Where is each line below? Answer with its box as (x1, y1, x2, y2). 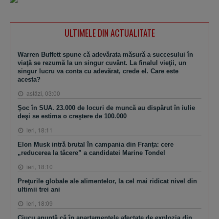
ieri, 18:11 (25, 125, 53, 134)
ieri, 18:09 (25, 198, 53, 207)
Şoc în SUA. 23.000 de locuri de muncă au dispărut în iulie (18, 104, 195, 111)
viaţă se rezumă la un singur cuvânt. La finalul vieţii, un (18, 59, 186, 66)
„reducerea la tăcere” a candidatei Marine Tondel (18, 149, 165, 156)
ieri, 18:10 (25, 162, 53, 171)
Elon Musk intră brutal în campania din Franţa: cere (18, 140, 174, 148)
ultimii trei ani (18, 185, 60, 193)
